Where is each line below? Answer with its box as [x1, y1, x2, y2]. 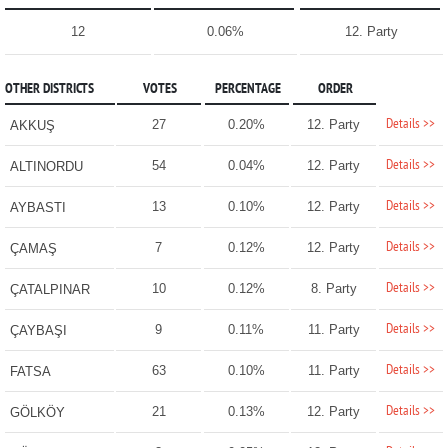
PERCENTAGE [214, 81, 281, 99]
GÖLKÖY [9, 405, 65, 421]
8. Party [310, 281, 357, 297]
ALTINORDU [9, 159, 83, 175]
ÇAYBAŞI [9, 323, 67, 339]
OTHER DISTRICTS [4, 81, 94, 99]
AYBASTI [9, 200, 66, 216]
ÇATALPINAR [9, 282, 90, 298]
